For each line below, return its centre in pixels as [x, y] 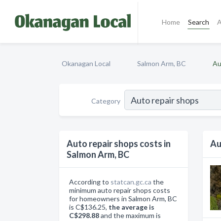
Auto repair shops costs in [119, 144]
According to [90, 182]
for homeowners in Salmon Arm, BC [123, 199]
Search [199, 22]
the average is [131, 207]
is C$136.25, [89, 207]
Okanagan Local [86, 63]
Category [106, 101]
